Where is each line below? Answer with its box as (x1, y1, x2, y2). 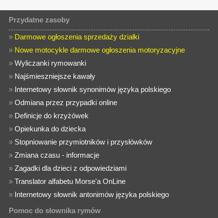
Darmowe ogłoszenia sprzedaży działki (15, 33, 140, 41)
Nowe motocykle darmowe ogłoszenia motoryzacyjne (15, 46, 185, 54)
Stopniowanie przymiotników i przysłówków (15, 138, 153, 146)
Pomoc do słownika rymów (9, 206, 101, 215)
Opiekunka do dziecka (15, 125, 86, 133)
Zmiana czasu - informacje (15, 151, 100, 159)
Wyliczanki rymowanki (15, 59, 87, 67)
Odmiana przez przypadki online (15, 98, 118, 107)
